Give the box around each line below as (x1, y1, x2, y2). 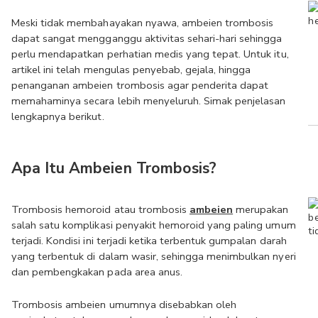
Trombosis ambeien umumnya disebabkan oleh (11, 297, 237, 312)
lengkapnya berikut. (11, 109, 104, 124)
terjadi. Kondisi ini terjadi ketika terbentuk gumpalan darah (11, 234, 287, 248)
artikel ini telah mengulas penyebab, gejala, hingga (11, 62, 251, 77)
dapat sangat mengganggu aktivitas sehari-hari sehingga (11, 31, 283, 45)
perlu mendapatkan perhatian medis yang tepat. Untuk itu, (11, 47, 289, 61)
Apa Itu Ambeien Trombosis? (11, 158, 216, 179)
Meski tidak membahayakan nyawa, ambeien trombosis (11, 16, 274, 30)
